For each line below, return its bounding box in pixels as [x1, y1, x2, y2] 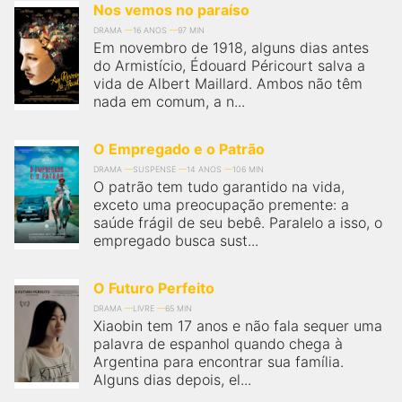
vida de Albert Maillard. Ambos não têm [93, 74, 363, 92]
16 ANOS [133, 25, 167, 35]
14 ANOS [187, 164, 222, 174]
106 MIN [232, 164, 264, 174]
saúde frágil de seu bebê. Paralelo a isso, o [93, 214, 382, 232]
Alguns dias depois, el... [93, 371, 251, 389]
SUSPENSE [133, 164, 176, 174]
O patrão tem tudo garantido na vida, [93, 178, 345, 196]
